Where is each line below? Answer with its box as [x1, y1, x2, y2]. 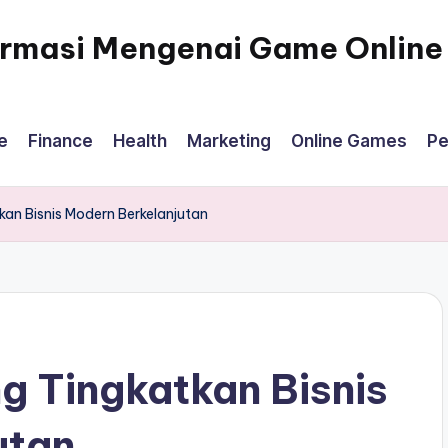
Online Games [291, 130, 407, 151]
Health [113, 130, 167, 151]
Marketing [187, 130, 271, 151]
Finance [28, 130, 93, 151]
